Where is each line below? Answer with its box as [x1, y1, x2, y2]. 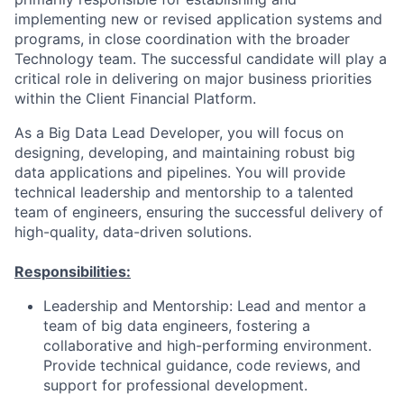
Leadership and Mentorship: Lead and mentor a [43, 297, 366, 315]
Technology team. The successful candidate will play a [14, 50, 387, 68]
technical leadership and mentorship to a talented [14, 183, 353, 201]
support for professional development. [43, 376, 308, 394]
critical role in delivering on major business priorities [14, 69, 372, 87]
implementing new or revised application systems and [14, 10, 382, 28]
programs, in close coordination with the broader [14, 30, 350, 48]
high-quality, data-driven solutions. [14, 223, 252, 241]
